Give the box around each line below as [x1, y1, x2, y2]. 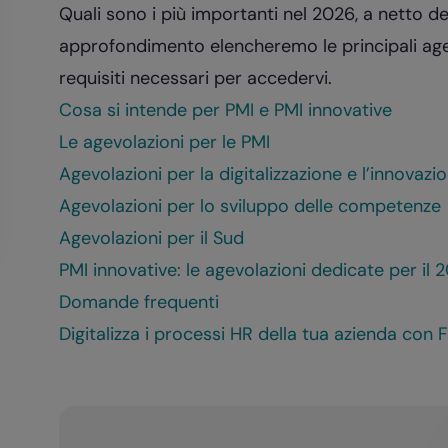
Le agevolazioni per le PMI [58, 130, 270, 154]
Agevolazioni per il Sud [58, 226, 244, 250]
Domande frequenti [58, 290, 219, 314]
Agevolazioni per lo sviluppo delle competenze [58, 194, 441, 218]
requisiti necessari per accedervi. [58, 66, 332, 90]
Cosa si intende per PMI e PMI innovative [58, 98, 392, 122]
